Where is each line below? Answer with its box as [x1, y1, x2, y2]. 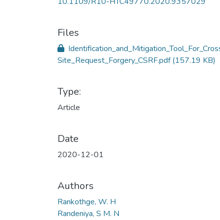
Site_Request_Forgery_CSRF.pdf [57, 55, 172, 66]
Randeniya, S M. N [57, 208, 119, 219]
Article [57, 102, 80, 113]
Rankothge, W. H [57, 196, 116, 207]
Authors [57, 179, 94, 192]
